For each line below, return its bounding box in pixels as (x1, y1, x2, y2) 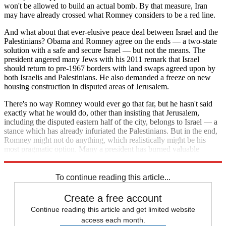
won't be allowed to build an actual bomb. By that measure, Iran (4, 1, 207, 10)
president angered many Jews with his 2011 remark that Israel (4, 54, 199, 64)
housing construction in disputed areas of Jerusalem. (4, 82, 169, 91)
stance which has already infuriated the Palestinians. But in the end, (4, 126, 217, 135)
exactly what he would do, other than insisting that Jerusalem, (4, 108, 199, 117)
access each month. (81, 215, 145, 224)
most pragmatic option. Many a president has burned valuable (4, 144, 199, 153)
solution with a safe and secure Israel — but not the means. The (4, 45, 205, 54)
